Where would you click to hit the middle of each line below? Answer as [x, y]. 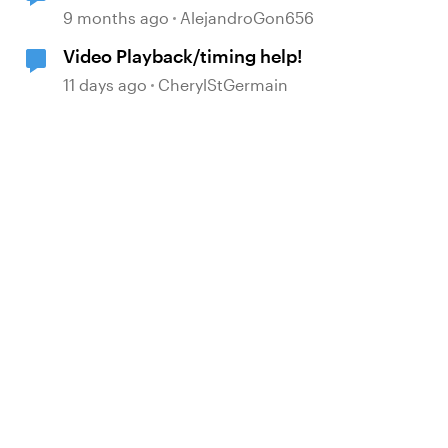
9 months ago [116, 17]
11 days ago [105, 84]
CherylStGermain [223, 84]
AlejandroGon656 [247, 17]
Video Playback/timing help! [183, 56]
